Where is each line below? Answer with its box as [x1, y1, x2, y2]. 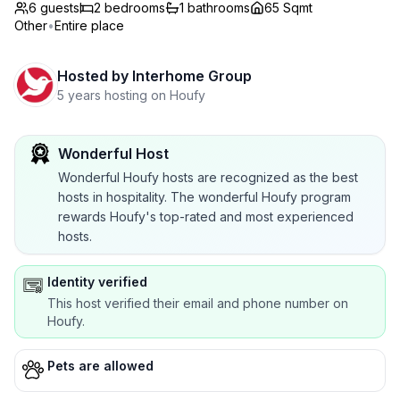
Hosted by [57, 67, 129, 85]
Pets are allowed [47, 358, 154, 373]
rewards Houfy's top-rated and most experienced [58, 209, 354, 224]
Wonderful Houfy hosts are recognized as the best [58, 170, 358, 185]
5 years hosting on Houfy [57, 87, 205, 103]
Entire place [54, 18, 124, 33]
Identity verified [47, 274, 147, 289]
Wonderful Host [58, 145, 169, 162]
